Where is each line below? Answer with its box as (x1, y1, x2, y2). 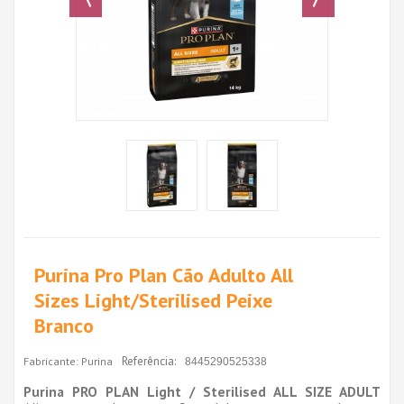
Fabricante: (23, 353, 78, 368)
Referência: (122, 353, 176, 369)
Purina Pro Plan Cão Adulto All (34, 262, 293, 288)
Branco (34, 312, 94, 338)
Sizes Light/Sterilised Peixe (34, 287, 272, 313)
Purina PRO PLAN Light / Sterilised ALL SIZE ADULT (23, 381, 381, 400)
